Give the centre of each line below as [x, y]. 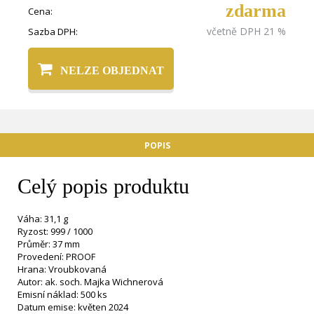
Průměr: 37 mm [49, 244]
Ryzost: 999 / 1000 [55, 231]
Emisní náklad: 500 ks [62, 294]
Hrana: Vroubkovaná [62, 269]
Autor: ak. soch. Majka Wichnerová [90, 282]
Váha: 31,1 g [43, 219]
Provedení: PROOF [56, 257]
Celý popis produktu [103, 186]
